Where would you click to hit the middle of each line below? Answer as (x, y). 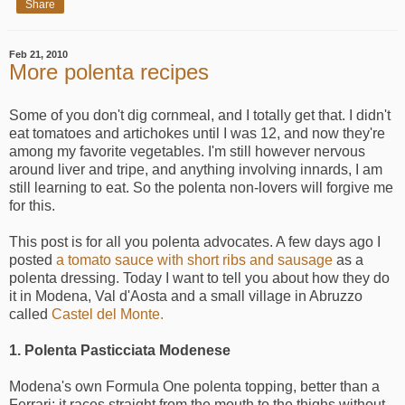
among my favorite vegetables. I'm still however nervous (187, 151)
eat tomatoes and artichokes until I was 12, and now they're (197, 133)
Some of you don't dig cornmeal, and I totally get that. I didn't (200, 115)
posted (33, 259)
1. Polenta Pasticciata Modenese (120, 350)
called (30, 314)
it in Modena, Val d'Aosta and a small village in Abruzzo (186, 296)
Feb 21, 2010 (38, 55)
